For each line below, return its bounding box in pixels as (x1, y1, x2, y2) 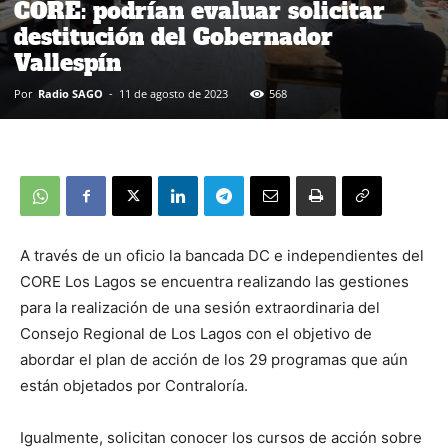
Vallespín (14, 48, 121, 79)
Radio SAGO (38, 86, 103, 102)
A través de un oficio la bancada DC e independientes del (20, 246, 424, 266)
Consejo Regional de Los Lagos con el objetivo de (20, 324, 372, 344)
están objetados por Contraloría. (20, 376, 248, 396)
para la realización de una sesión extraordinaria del (20, 298, 380, 318)
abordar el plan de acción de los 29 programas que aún (20, 350, 408, 370)
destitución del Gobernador (14, 22, 333, 53)
